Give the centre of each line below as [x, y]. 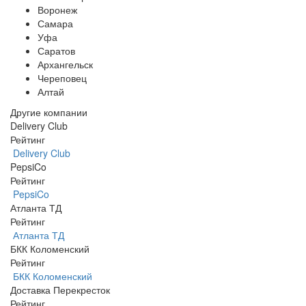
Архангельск [65, 65]
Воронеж [57, 10]
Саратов [56, 51]
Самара [55, 24]
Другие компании [49, 112]
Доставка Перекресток [60, 290]
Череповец [62, 78]
